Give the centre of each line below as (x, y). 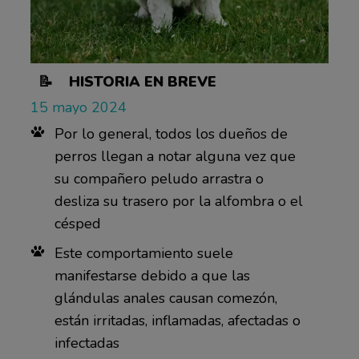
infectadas (87, 343)
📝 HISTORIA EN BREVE (127, 82)
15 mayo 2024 (78, 108)
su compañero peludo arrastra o (159, 179)
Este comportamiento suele (143, 254)
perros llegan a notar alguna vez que (175, 157)
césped (77, 224)
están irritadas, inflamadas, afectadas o (177, 321)
